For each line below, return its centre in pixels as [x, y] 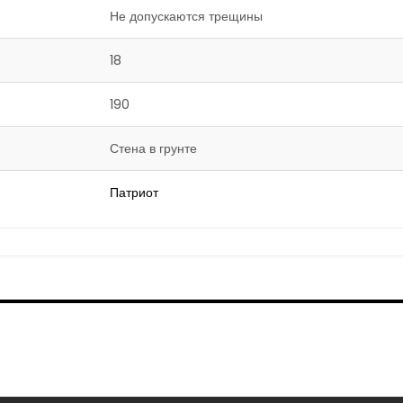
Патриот [134, 193]
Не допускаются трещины [186, 16]
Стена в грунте [153, 148]
